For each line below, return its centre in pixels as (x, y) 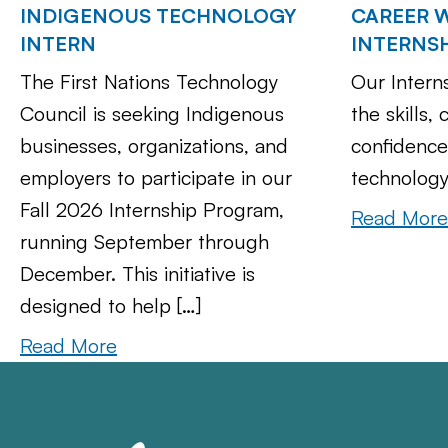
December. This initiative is (137, 274)
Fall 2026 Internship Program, (152, 210)
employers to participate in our (156, 178)
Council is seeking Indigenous (152, 114)
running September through (144, 242)
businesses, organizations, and (154, 146)
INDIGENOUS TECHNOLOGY (158, 16)
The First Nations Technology (149, 82)
